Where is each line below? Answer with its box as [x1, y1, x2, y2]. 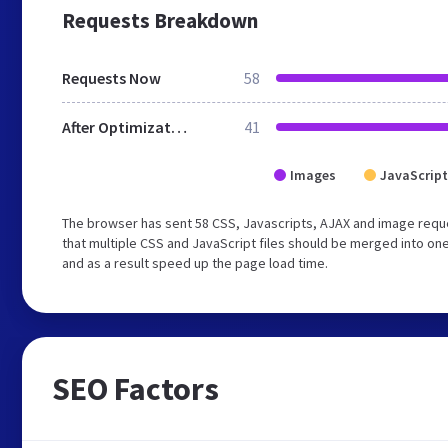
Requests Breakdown [62, 6, 258, 34]
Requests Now [62, 68, 161, 88]
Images [290, 166, 336, 184]
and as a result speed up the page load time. [62, 254, 328, 272]
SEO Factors [52, 369, 219, 409]
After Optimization [171, 117, 187, 137]
